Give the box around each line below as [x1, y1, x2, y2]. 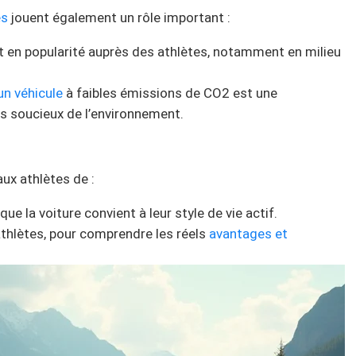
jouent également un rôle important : [8, 10, 230, 26]
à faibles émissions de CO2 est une [63, 85, 277, 102]
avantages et [209, 226, 288, 242]
